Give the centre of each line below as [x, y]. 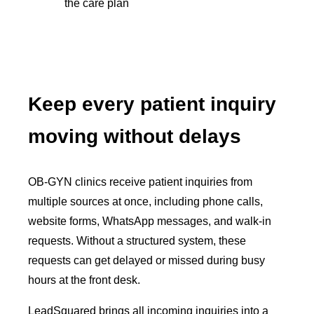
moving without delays [135, 136]
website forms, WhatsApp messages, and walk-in [150, 221]
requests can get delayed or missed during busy [147, 260]
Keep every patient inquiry [152, 104]
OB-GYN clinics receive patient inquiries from [141, 182]
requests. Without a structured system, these [137, 240]
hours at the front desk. [84, 280]
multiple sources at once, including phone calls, [146, 201]
